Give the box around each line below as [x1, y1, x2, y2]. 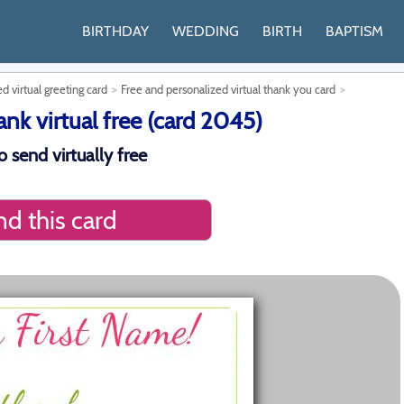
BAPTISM [326, 23, 383, 40]
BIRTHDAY [82, 23, 149, 40]
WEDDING [172, 23, 239, 40]
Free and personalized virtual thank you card [121, 82, 335, 96]
